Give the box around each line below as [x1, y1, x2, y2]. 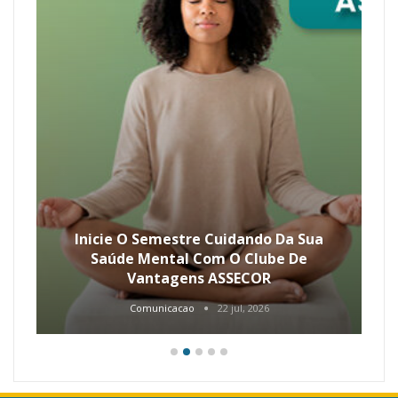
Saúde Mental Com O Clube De [91, 248, 307, 268]
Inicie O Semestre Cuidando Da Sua [75, 228, 323, 249]
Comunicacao [129, 300, 197, 314]
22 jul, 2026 [217, 300, 269, 314]
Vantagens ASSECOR [127, 267, 271, 288]
